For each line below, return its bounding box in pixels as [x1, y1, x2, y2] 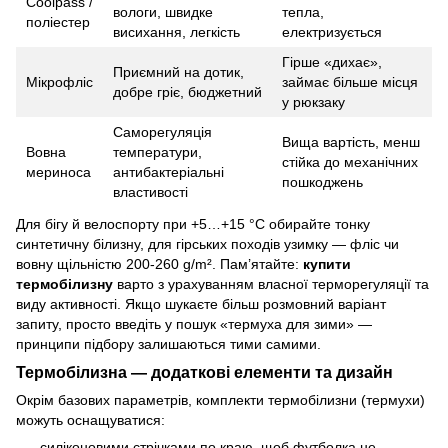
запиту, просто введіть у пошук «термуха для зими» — [16, 315, 372, 332]
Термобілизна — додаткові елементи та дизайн [16, 362, 393, 381]
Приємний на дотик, [113, 63, 244, 80]
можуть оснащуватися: [16, 411, 165, 428]
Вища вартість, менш [282, 133, 420, 150]
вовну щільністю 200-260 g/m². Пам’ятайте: [16, 255, 303, 272]
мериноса [26, 163, 91, 180]
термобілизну [16, 275, 113, 292]
